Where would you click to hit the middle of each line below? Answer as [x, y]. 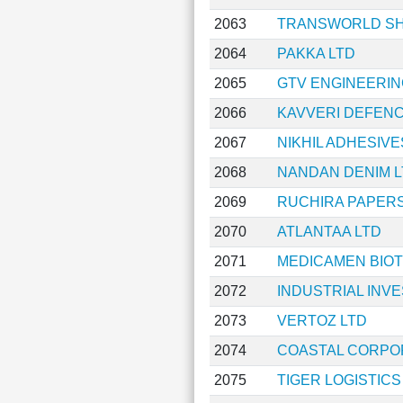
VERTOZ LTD [322, 321]
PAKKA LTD [316, 54]
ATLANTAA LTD [329, 232]
